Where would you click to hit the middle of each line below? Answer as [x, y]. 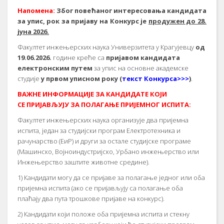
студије [29, 78]
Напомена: [37, 10]
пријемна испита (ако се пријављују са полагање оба [100, 188]
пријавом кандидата [143, 57]
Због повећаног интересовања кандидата [131, 10]
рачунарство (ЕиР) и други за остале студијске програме [104, 141]
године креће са [79, 57]
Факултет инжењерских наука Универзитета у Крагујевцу [106, 47]
